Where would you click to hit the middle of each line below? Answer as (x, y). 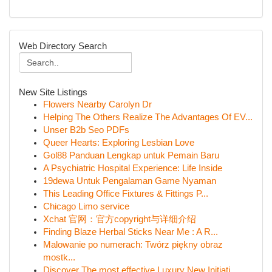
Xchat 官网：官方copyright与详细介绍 (120, 219)
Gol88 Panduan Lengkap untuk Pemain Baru (131, 155)
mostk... (59, 257)
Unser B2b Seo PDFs (86, 130)
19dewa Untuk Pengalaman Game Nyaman (130, 181)
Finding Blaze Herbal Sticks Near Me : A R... (131, 232)
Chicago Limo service (86, 206)
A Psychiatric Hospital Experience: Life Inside (133, 168)
